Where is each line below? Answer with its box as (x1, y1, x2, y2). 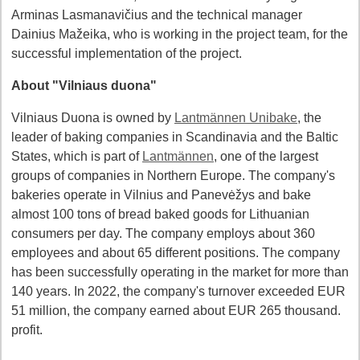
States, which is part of (11, 149, 142, 163)
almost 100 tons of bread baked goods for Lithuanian (11, 207, 309, 221)
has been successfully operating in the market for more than (11, 265, 349, 279)
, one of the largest (214, 149, 318, 163)
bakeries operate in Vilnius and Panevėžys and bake (11, 188, 311, 202)
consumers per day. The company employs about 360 (11, 227, 315, 240)
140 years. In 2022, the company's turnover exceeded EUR (11, 284, 346, 298)
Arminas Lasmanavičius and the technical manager (11, 8, 302, 22)
